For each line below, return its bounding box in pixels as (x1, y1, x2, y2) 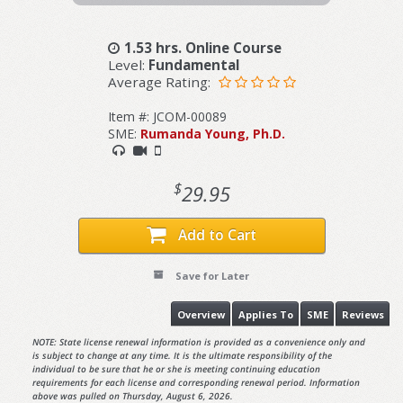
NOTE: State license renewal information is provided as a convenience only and (31, 336, 365, 349)
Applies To (237, 307, 293, 321)
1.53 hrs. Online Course (123, 38, 282, 57)
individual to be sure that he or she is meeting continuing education (31, 363, 320, 376)
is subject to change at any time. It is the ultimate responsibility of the (31, 349, 332, 363)
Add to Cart (178, 225, 256, 245)
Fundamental (148, 55, 239, 74)
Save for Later (175, 268, 249, 282)
